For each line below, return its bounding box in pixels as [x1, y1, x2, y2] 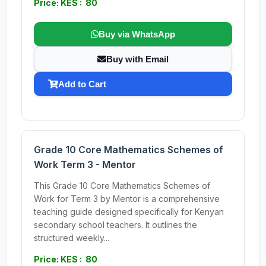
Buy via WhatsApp [99, 29, 175, 39]
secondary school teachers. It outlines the [34, 220, 197, 230]
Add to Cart [58, 79, 106, 89]
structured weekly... [34, 233, 109, 243]
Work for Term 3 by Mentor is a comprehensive [34, 194, 220, 204]
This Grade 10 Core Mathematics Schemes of [34, 180, 210, 191]
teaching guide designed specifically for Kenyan [34, 207, 224, 217]
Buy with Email [106, 54, 169, 64]
